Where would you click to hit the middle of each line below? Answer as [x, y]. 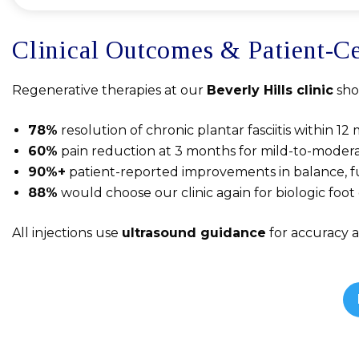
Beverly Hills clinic [270, 91]
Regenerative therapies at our [109, 91]
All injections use [67, 233]
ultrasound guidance [194, 233]
